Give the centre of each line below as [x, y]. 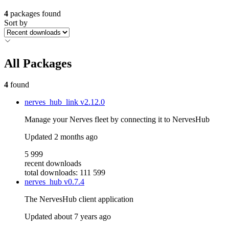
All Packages [38, 63]
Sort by [16, 22]
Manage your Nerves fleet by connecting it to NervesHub [117, 120]
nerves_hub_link [52, 102]
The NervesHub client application [79, 199]
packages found [36, 13]
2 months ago [76, 137]
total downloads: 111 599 [65, 173]
